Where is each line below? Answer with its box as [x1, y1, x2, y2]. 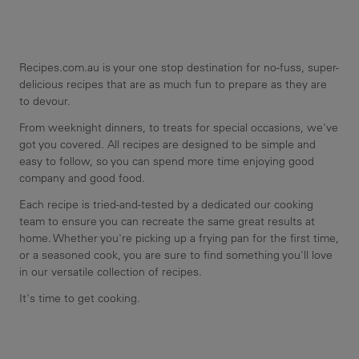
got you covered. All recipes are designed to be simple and [19, 136, 316, 151]
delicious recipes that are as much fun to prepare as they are [19, 76, 327, 91]
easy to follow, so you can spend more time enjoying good [19, 153, 314, 168]
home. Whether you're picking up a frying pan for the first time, [19, 230, 339, 245]
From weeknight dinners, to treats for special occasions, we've [19, 119, 338, 135]
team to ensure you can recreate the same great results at [19, 213, 315, 228]
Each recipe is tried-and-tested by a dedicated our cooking [19, 196, 313, 212]
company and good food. [19, 170, 145, 185]
